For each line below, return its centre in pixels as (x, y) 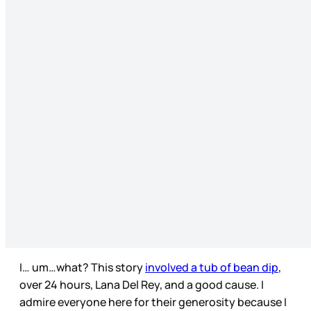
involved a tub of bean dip (212, 267)
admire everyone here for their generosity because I (153, 302)
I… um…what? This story (82, 267)
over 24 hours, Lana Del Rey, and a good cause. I (142, 284)
